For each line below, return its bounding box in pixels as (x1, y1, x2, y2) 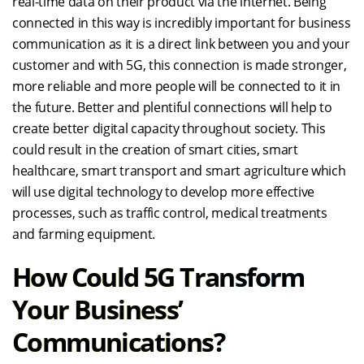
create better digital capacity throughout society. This (12, 119, 326, 137)
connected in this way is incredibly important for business (12, 14, 351, 32)
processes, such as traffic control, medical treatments (12, 204, 327, 222)
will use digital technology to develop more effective (12, 183, 315, 201)
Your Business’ (12, 292, 183, 327)
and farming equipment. (12, 225, 155, 243)
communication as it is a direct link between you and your (12, 35, 350, 53)
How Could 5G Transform (12, 259, 305, 294)
